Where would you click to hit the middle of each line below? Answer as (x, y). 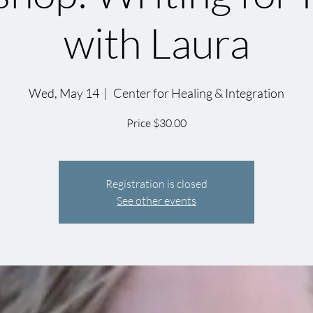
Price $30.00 (156, 123)
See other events (156, 201)
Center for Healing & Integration (198, 93)
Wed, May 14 (64, 93)
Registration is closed (156, 184)
